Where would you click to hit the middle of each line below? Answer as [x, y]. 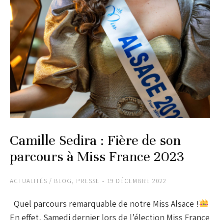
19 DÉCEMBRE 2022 [137, 181]
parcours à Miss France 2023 [97, 156]
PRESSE [88, 181]
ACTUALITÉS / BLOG [41, 181]
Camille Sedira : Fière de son [95, 140]
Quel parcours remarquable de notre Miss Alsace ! [104, 203]
